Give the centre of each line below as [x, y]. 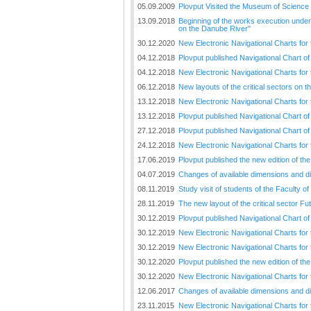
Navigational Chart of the [61, 58]
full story [61, 114]
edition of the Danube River [62, 17]
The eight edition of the [61, 47]
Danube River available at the [61, 69]
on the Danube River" [215, 28]
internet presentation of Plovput [61, 81]
